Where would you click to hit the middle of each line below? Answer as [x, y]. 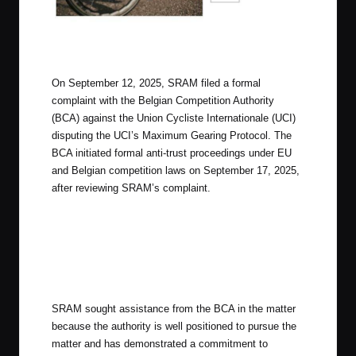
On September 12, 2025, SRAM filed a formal [156, 83]
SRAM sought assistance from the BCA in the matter [174, 309]
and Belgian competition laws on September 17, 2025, [176, 171]
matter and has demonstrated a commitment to [160, 344]
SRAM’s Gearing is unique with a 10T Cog [178, 54]
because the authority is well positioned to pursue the [174, 327]
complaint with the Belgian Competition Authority [163, 101]
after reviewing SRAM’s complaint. [131, 188]
